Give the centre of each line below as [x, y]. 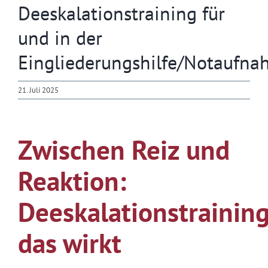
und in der [60, 38]
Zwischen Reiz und [124, 150]
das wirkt [69, 243]
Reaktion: [72, 181]
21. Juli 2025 [38, 90]
